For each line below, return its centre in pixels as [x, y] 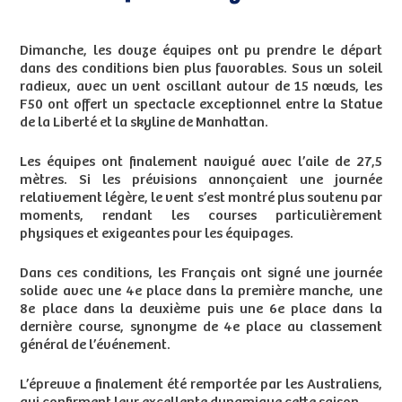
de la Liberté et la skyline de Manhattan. [144, 123]
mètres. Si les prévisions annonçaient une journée [201, 180]
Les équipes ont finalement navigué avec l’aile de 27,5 [201, 162]
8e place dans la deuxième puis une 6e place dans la [201, 310]
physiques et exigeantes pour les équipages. [157, 234]
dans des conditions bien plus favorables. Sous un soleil [201, 69]
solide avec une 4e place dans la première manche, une [201, 292]
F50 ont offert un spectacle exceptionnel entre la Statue [201, 105]
